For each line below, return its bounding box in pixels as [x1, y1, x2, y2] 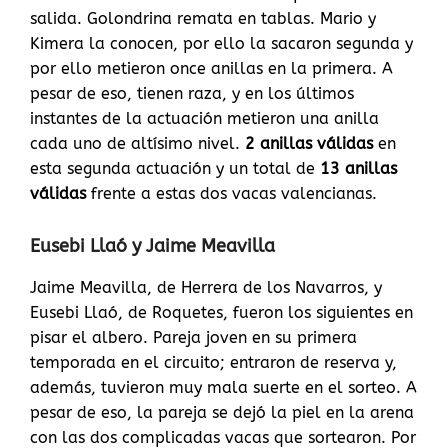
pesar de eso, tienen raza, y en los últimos [30, 84, 354, 104]
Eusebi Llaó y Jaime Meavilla [30, 235, 275, 258]
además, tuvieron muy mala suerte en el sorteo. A [30, 378, 417, 398]
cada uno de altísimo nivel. [30, 134, 245, 154]
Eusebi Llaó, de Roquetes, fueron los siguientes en [30, 303, 413, 323]
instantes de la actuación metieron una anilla [30, 109, 379, 129]
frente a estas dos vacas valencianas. [91, 184, 377, 204]
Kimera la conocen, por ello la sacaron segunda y [30, 34, 413, 54]
